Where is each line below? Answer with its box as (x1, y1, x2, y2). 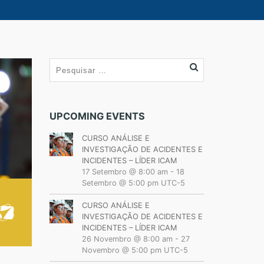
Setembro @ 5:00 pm (81, 179, 159, 187)
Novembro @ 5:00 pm (81, 246, 161, 255)
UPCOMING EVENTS (49, 110, 145, 122)
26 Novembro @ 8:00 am (81, 235, 173, 243)
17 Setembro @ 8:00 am (81, 167, 168, 176)
